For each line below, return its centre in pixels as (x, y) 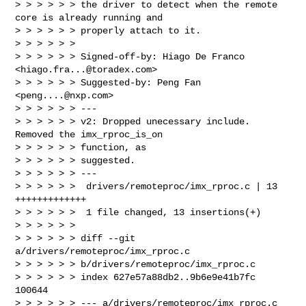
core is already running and (89, 17)
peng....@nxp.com (65, 95)
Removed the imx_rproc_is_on (92, 134)
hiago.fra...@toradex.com (86, 69)
